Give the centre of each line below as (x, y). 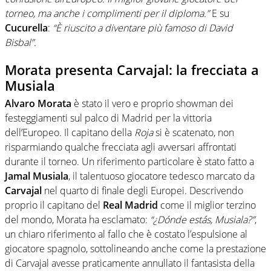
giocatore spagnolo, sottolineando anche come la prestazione (135, 249)
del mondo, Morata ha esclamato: (77, 220)
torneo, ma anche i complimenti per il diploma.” (108, 13)
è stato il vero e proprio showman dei (152, 104)
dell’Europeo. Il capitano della (70, 133)
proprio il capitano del (54, 205)
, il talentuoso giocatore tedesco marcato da (162, 176)
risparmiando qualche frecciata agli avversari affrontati (121, 147)
